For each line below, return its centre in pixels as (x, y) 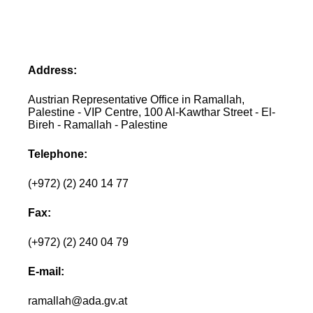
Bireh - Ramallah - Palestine (98, 124)
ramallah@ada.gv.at (78, 300)
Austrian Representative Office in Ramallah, (137, 99)
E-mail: (46, 271)
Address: (53, 70)
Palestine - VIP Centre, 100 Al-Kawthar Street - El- (152, 112)
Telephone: (58, 154)
